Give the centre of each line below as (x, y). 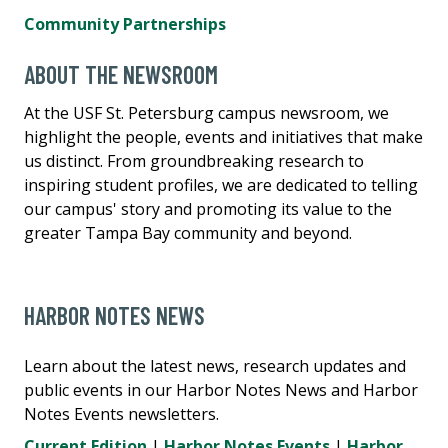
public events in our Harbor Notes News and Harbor (221, 389)
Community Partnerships (125, 23)
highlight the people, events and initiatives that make (223, 136)
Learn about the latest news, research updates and (215, 365)
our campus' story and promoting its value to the (208, 208)
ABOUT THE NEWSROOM (121, 74)
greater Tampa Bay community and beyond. (188, 232)
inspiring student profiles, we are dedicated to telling (221, 184)
